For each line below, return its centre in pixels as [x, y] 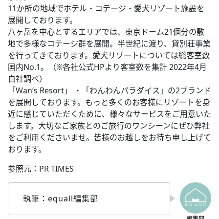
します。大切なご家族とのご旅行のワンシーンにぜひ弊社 [109, 125]
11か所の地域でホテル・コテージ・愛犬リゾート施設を [106, 8]
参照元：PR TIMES [41, 168]
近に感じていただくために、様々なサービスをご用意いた [109, 114]
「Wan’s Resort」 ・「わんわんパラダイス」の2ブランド [109, 90]
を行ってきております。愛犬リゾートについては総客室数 [109, 55]
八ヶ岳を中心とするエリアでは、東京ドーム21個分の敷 [106, 32]
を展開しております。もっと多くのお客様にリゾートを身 [109, 102]
